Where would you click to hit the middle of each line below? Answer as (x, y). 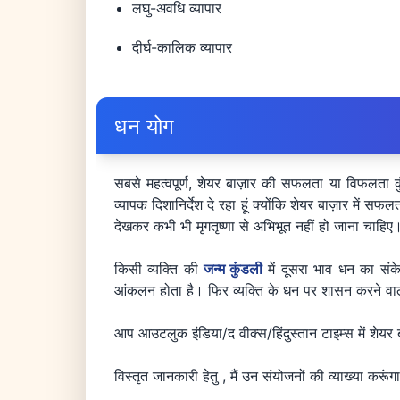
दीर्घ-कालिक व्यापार (182, 48)
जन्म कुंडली (233, 269)
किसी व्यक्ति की (159, 269)
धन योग (145, 126)
